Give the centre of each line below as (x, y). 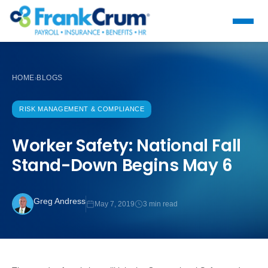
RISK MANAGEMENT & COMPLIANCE (82, 109)
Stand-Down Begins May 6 (122, 165)
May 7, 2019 (115, 204)
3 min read (160, 204)
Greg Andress (60, 201)
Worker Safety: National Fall (127, 146)
